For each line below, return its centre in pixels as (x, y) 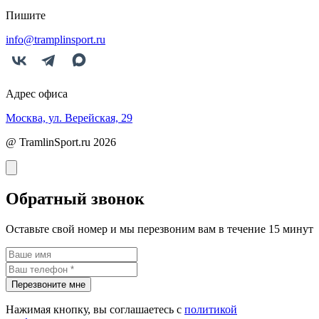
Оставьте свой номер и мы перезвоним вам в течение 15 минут (159, 229)
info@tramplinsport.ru (56, 40)
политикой (211, 310)
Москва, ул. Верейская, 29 (69, 118)
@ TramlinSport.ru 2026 (61, 142)
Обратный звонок (75, 199)
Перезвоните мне (48, 285)
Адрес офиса (37, 94)
